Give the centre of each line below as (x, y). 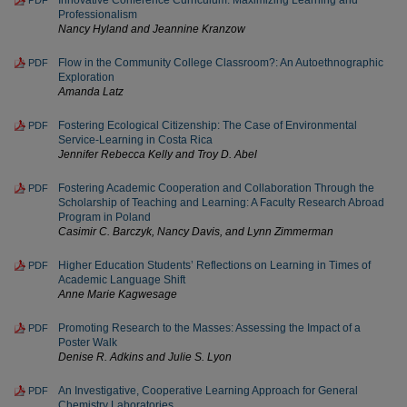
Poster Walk (88, 342)
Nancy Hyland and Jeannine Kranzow (152, 29)
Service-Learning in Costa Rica (135, 140)
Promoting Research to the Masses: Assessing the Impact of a (209, 328)
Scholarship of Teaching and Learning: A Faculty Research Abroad (221, 203)
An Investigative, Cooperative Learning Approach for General (208, 391)
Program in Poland (104, 217)
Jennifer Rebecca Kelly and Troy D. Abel (158, 154)
